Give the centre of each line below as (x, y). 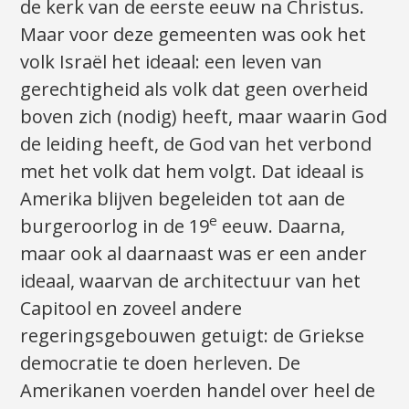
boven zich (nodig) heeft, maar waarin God (204, 116)
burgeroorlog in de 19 (115, 225)
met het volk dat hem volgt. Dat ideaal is (193, 171)
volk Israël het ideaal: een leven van (172, 61)
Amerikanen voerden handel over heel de (198, 390)
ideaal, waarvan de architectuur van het (191, 280)
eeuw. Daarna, (282, 225)
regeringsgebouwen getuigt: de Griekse (193, 335)
